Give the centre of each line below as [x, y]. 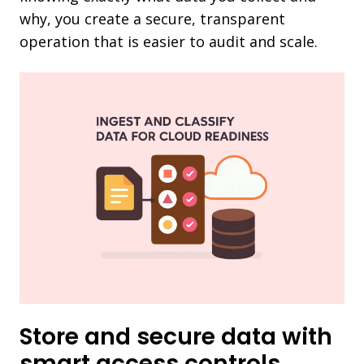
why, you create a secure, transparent [152, 18]
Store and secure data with [176, 337]
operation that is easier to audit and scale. [169, 41]
